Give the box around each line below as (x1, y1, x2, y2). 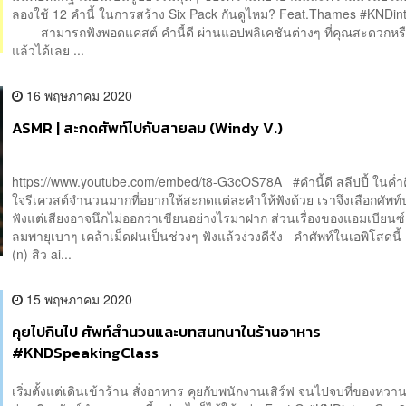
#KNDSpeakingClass (12, 342, 159, 365)
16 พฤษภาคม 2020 (23, 86, 133, 105)
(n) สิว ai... (12, 245, 72, 264)
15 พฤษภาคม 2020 (23, 290, 133, 309)
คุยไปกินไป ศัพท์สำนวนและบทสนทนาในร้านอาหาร (12, 321, 322, 344)
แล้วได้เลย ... (12, 41, 85, 60)
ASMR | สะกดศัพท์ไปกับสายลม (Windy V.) (12, 117, 284, 140)
